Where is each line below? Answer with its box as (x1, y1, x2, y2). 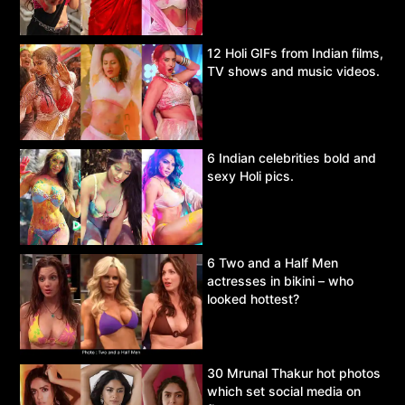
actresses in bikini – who (207, 272, 353, 288)
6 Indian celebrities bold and (207, 149, 376, 165)
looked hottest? (207, 290, 299, 306)
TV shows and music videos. (207, 63, 380, 80)
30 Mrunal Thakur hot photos (207, 365, 381, 381)
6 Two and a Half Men (207, 254, 338, 270)
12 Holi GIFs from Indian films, (207, 45, 383, 61)
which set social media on (207, 383, 361, 400)
